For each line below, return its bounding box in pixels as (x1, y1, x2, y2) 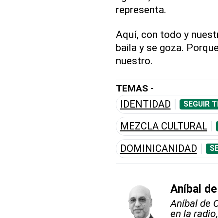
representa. (115, 3, 166, 16)
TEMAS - (115, 82, 154, 94)
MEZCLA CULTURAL (120, 120, 207, 132)
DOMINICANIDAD (120, 142, 197, 154)
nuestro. (115, 54, 153, 67)
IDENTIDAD (120, 98, 171, 110)
